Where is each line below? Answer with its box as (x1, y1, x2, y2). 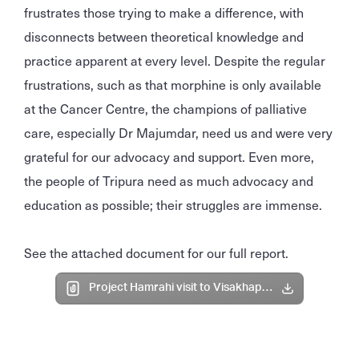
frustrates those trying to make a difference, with (24, 2, 304, 22)
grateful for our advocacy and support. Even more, (24, 146, 314, 166)
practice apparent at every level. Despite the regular (24, 50, 325, 70)
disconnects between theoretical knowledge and (24, 26, 304, 46)
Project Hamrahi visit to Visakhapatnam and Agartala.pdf (261, 282, 272, 294)
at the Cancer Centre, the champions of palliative (24, 98, 307, 118)
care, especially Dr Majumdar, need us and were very (24, 122, 333, 142)
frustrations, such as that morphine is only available (24, 74, 321, 94)
